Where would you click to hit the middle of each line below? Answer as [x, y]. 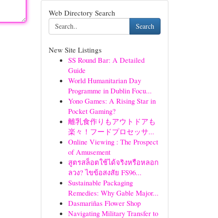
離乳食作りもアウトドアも [112, 121]
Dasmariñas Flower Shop [104, 203]
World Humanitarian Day [104, 80]
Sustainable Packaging [100, 182]
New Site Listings [75, 50]
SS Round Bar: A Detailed [106, 60]
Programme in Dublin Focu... [110, 91]
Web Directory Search [82, 13]
